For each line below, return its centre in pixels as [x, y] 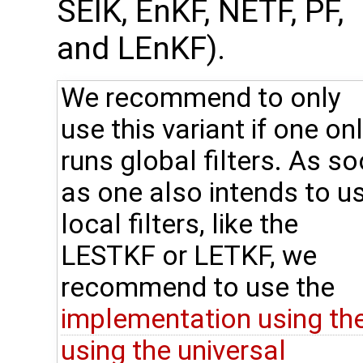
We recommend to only [201, 98]
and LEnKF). [141, 49]
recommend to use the [198, 288]
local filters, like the [179, 224]
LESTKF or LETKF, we [189, 256]
